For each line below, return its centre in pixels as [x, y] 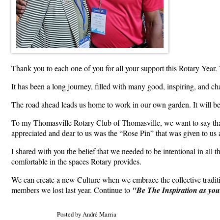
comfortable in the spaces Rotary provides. [76, 161]
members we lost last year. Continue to [72, 190]
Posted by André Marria [86, 214]
